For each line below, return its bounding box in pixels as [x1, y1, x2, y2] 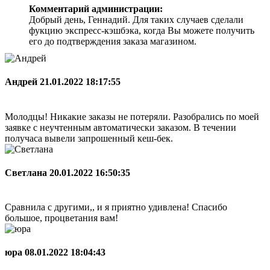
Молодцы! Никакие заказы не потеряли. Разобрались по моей [5, 111, 259, 122]
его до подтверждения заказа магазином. [29, 36, 196, 47]
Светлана [5, 167, 49, 178]
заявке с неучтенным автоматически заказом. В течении [5, 122, 236, 133]
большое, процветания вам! [5, 213, 118, 224]
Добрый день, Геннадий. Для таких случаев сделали [29, 14, 243, 25]
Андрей [5, 77, 40, 87]
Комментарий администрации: [29, 4, 163, 14]
